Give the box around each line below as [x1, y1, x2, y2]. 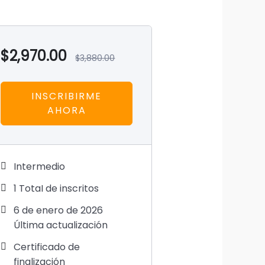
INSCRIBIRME [31, 89, 102, 104]
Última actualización [14, 218, 108, 232]
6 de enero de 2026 [14, 203, 104, 218]
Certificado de [14, 240, 80, 254]
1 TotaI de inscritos [14, 182, 99, 196]
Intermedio [14, 160, 66, 174]
